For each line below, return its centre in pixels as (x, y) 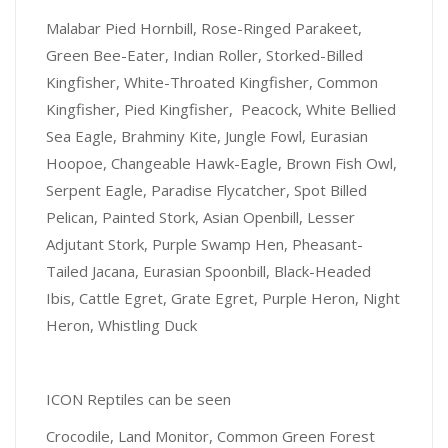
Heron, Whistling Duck (121, 325)
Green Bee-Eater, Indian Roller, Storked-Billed (204, 55)
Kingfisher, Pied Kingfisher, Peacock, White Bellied (221, 109)
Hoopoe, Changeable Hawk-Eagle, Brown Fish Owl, (221, 163)
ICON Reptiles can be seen (138, 399)
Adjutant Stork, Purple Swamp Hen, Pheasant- (204, 244)
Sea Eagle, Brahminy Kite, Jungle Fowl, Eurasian (207, 136)
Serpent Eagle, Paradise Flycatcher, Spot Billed (206, 190)
